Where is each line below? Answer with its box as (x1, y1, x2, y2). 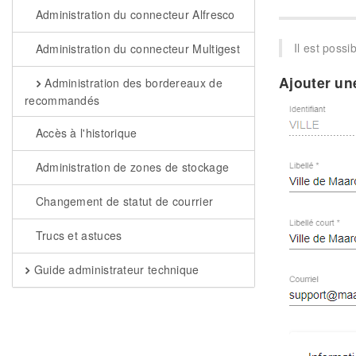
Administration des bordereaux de (41, 75, 222, 91)
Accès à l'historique (32, 125, 137, 141)
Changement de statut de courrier (32, 193, 214, 209)
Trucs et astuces (32, 227, 122, 243)
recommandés (25, 92, 100, 108)
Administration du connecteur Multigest (32, 41, 241, 56)
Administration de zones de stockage (32, 159, 230, 175)
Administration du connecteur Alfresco (32, 6, 235, 22)
